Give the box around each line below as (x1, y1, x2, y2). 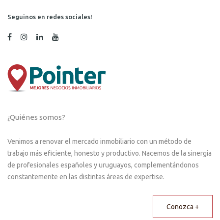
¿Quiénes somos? (7, 112, 65, 121)
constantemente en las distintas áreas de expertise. (7, 172, 165, 181)
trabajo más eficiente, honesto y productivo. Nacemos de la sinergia (7, 149, 212, 157)
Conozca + (166, 202, 199, 211)
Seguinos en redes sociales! (7, 13, 92, 20)
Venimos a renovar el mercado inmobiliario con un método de (7, 137, 192, 145)
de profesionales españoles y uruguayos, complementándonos (7, 161, 199, 169)
